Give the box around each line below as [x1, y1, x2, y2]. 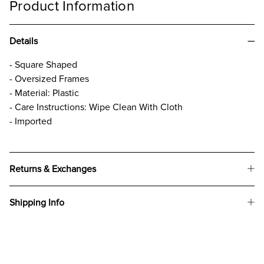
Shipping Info [9, 196, 64, 209]
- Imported [9, 115, 52, 127]
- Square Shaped [9, 58, 77, 71]
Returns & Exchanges [9, 163, 96, 175]
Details [9, 35, 38, 47]
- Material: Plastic [9, 87, 79, 99]
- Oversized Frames [9, 72, 89, 85]
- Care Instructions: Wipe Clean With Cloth [9, 101, 183, 113]
